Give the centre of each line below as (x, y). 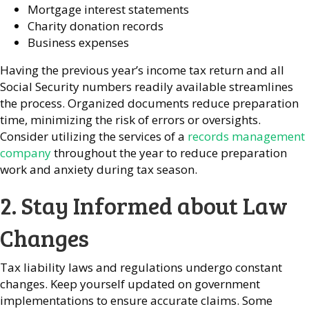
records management (246, 136)
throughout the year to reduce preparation (169, 152)
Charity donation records (96, 26)
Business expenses (78, 42)
